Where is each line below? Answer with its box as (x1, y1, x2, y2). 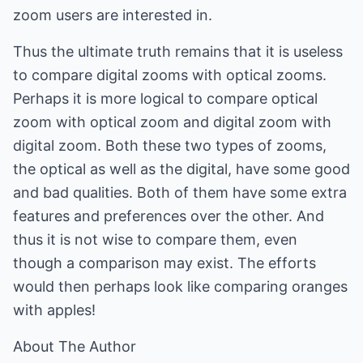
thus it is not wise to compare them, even (13, 231, 297, 248)
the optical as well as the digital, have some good (13, 160, 350, 177)
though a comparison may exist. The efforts (13, 254, 316, 271)
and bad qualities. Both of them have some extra (13, 184, 347, 201)
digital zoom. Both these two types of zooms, (13, 137, 327, 154)
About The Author (13, 338, 136, 355)
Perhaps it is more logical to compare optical (13, 90, 318, 107)
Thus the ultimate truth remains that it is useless (13, 43, 343, 60)
